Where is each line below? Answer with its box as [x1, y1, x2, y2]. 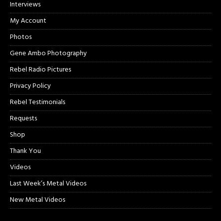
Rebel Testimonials [10, 97, 65, 109]
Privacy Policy [10, 80, 51, 92]
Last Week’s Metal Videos [10, 178, 86, 190]
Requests [10, 113, 37, 125]
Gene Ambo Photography [10, 48, 87, 60]
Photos [10, 32, 32, 43]
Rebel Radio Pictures [10, 64, 71, 76]
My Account [10, 15, 46, 27]
